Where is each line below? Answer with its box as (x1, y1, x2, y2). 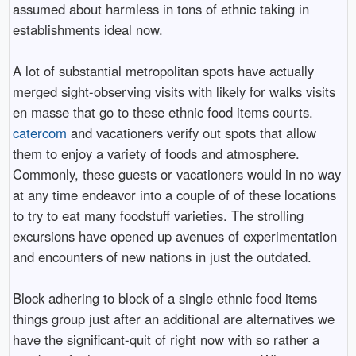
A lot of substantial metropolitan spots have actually (12, 60, 314, 80)
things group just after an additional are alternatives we (12, 308, 335, 328)
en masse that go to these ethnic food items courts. (12, 102, 313, 122)
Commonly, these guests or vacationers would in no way (12, 164, 341, 184)
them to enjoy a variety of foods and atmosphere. (12, 143, 300, 163)
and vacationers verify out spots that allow (66, 122, 316, 142)
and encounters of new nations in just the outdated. (12, 246, 311, 266)
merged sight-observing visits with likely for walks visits (12, 81, 335, 101)
